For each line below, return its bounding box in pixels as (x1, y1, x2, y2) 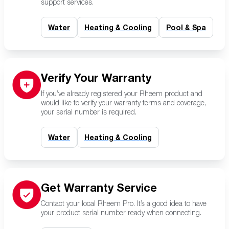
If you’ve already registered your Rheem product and (41, 89, 202, 98)
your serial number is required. (41, 107, 136, 116)
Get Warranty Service (41, 181, 157, 194)
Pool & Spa (166, 23, 206, 32)
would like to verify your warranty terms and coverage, (41, 98, 206, 107)
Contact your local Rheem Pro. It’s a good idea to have (41, 199, 207, 208)
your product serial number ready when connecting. (41, 208, 201, 217)
